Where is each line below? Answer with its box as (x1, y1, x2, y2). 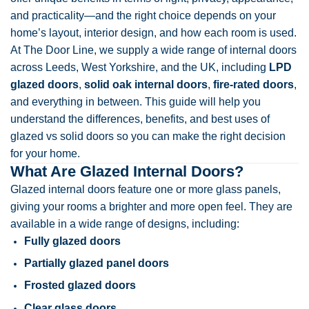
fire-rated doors (213, 78, 294, 90)
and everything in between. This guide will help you (10, 95, 261, 108)
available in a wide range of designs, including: (10, 217, 239, 230)
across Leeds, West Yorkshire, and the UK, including (10, 61, 269, 73)
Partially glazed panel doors (24, 257, 169, 269)
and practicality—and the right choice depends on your (10, 9, 276, 21)
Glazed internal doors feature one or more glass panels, (10, 183, 281, 195)
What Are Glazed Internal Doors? (10, 162, 243, 180)
